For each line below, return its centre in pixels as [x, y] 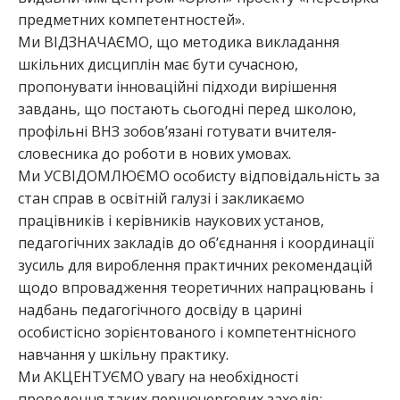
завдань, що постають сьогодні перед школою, [187, 109]
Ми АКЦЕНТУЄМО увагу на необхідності [158, 377]
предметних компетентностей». [131, 20]
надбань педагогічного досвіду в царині [160, 310]
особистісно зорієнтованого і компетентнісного [187, 333]
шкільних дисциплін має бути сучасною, [158, 65]
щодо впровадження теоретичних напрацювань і [196, 288]
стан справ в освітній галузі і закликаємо [161, 199]
